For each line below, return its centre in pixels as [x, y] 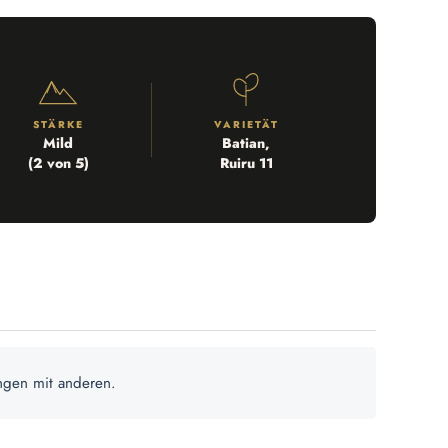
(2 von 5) [58, 163]
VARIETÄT [246, 125]
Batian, [246, 143]
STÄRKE [58, 125]
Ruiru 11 [246, 163]
